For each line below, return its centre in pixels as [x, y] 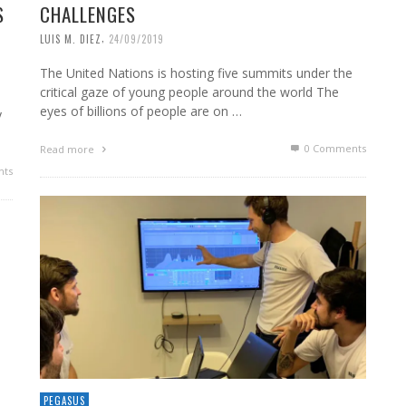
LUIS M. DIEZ [71, 39]
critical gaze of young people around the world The [189, 92]
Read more [68, 150]
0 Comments [334, 149]
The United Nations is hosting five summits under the [196, 73]
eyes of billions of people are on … [141, 111]
